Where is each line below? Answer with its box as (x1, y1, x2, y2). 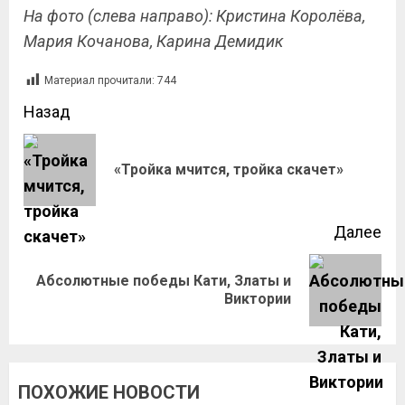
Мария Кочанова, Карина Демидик (24, 32, 283, 51)
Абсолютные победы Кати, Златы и (36, 272, 291, 289)
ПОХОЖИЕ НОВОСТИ (18, 381, 200, 403)
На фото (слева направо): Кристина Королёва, (24, 6, 365, 25)
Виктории (224, 290, 291, 307)
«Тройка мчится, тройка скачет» (114, 161, 344, 178)
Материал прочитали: (44, 74, 155, 88)
